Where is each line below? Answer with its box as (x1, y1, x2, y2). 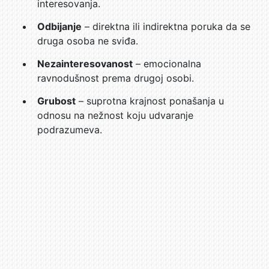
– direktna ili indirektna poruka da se (82, 20, 250, 32)
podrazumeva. (37, 124, 102, 136)
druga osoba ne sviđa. (37, 35, 138, 47)
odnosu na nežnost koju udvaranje (37, 109, 193, 121)
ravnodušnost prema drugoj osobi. (37, 72, 194, 84)
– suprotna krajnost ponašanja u (76, 95, 224, 107)
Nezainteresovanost (37, 58, 133, 70)
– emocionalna (133, 58, 201, 70)
